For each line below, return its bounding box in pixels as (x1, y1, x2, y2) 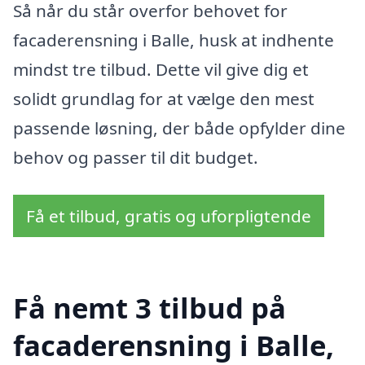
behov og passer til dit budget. (13, 146, 258, 169)
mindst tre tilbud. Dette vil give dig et (13, 58, 309, 81)
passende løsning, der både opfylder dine (13, 117, 345, 139)
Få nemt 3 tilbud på (13, 288, 286, 328)
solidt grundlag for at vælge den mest (13, 87, 314, 110)
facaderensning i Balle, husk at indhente (13, 29, 334, 51)
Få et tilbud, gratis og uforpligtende (26, 204, 311, 227)
